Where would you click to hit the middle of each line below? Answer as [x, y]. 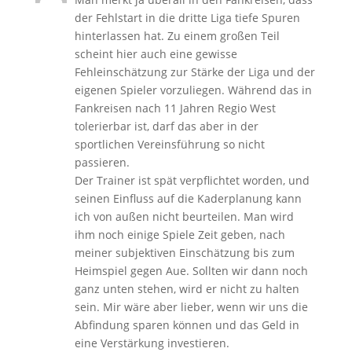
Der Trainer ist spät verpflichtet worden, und [192, 180]
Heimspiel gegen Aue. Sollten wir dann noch [191, 270]
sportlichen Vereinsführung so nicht [169, 144]
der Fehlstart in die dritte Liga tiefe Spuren [187, 17]
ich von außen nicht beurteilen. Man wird [184, 216]
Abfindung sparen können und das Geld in [187, 324]
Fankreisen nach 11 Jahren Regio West [175, 108]
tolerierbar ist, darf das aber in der [166, 126]
